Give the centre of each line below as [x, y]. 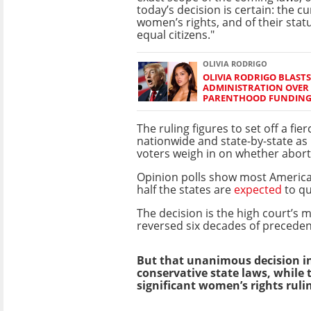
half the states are [185, 189]
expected [258, 189]
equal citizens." [176, 34]
